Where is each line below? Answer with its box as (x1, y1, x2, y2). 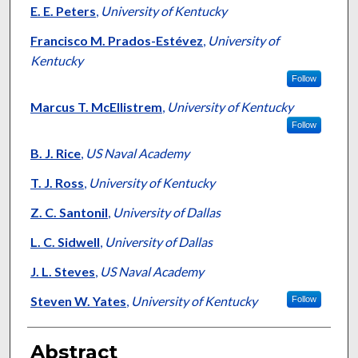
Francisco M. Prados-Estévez (30, 33, 203, 49)
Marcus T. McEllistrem (30, 99, 162, 115)
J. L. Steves (30, 264, 95, 280)
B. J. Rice (30, 145, 81, 161)
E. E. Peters (30, 3, 96, 19)
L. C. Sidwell (30, 234, 100, 250)
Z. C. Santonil (30, 205, 108, 221)
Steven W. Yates (30, 293, 126, 309)
